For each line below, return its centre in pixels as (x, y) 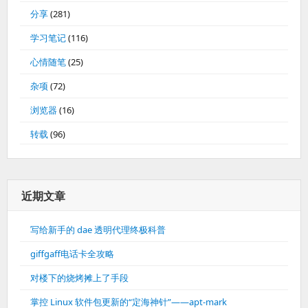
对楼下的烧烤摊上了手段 (79, 278)
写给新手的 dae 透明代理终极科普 (98, 230)
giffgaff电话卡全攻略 (72, 254)
